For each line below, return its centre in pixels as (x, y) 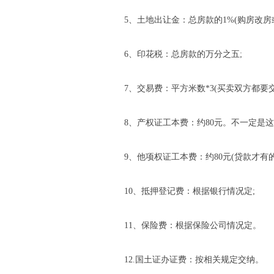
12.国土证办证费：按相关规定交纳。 (194, 260)
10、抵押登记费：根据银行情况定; (190, 191)
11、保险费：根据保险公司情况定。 (193, 225)
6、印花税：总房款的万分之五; (183, 54)
